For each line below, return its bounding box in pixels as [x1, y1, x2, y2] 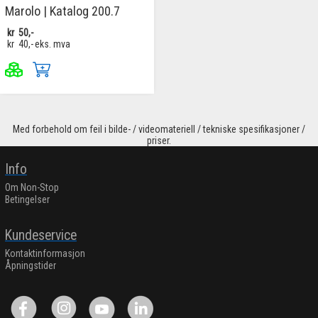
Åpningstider [5, 260, 56, 272]
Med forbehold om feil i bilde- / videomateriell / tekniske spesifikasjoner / [13, 124, 305, 136]
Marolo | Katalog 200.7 [5, 4, 120, 19]
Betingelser [5, 194, 50, 206]
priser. [147, 135, 171, 147]
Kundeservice [5, 227, 77, 244]
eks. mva [35, 38, 71, 50]
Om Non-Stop [5, 182, 59, 194]
